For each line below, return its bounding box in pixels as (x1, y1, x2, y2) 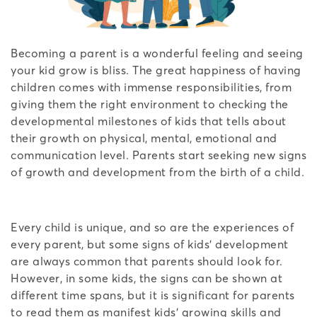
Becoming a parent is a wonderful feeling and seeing (11, 45, 304, 60)
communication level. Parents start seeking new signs (11, 147, 306, 162)
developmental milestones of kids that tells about (11, 113, 287, 128)
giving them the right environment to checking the (11, 96, 289, 111)
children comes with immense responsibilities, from (11, 79, 292, 94)
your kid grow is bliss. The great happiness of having (11, 62, 301, 77)
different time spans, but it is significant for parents (11, 287, 295, 302)
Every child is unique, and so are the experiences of (11, 219, 294, 234)
